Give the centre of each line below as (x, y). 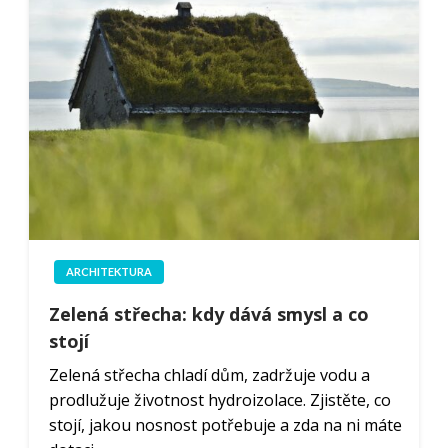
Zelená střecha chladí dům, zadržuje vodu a (209, 374)
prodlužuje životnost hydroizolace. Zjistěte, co (219, 399)
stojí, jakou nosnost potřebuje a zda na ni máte (225, 424)
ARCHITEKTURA (108, 271)
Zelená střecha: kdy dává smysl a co (208, 313)
